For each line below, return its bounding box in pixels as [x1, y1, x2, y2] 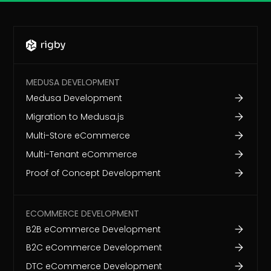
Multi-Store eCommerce [26, 129, 131, 142]
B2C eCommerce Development [26, 241, 163, 254]
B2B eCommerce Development [26, 223, 162, 235]
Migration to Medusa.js [26, 110, 125, 123]
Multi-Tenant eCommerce [26, 148, 138, 160]
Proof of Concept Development [26, 166, 162, 179]
